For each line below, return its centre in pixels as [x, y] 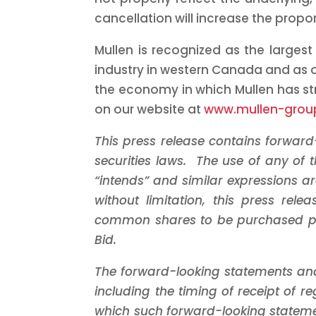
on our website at [150, 109]
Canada [239, 69]
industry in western [153, 69]
